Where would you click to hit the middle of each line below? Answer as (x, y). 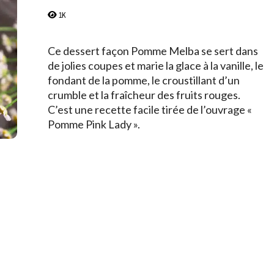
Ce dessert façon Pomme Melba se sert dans (153, 50)
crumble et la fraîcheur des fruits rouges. (144, 94)
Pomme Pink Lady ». (94, 124)
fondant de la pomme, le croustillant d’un (144, 80)
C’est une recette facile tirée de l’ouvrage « (150, 109)
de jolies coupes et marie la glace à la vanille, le (156, 65)
